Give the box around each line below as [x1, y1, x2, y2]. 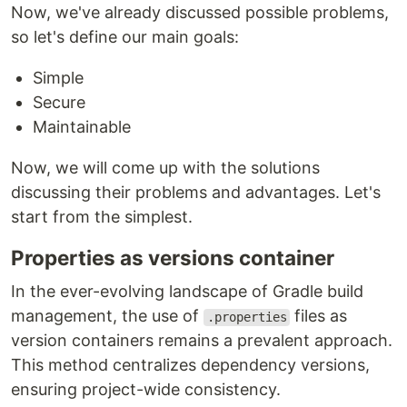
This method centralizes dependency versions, [11, 355, 370, 375]
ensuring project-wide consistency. [11, 380, 281, 400]
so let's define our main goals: [11, 27, 239, 47]
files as [290, 306, 348, 326]
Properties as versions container [11, 245, 334, 271]
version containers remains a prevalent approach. [11, 331, 392, 351]
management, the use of [11, 306, 203, 326]
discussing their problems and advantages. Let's [11, 183, 381, 203]
